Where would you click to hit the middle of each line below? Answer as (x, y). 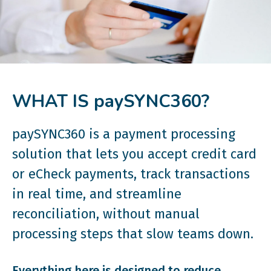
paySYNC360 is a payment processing (124, 134)
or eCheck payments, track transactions (131, 174)
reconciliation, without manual (106, 214)
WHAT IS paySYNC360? (111, 102)
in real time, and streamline (97, 194)
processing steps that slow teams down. (133, 234)
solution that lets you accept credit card (134, 154)
